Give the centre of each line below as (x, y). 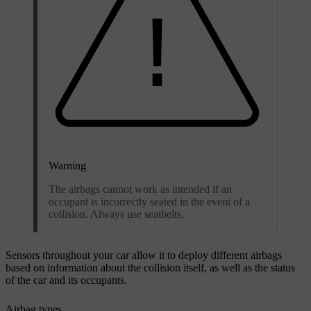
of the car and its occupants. (66, 280)
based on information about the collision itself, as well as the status (150, 267)
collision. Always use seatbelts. (116, 214)
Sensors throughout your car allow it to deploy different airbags (144, 255)
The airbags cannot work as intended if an (140, 189)
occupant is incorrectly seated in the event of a (149, 201)
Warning (67, 165)
